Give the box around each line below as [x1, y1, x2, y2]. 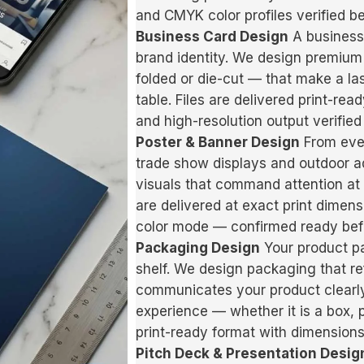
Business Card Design [136, 28, 288, 45]
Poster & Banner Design [136, 134, 300, 151]
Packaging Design [136, 240, 260, 257]
